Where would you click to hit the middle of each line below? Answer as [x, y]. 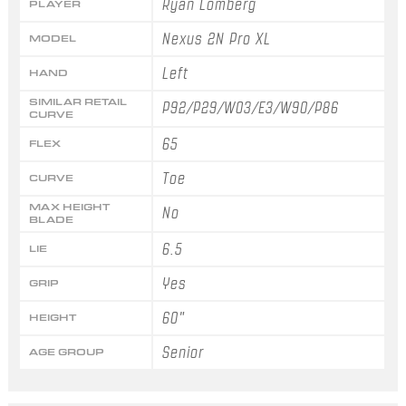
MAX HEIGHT [69, 207]
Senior [184, 352]
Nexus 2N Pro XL [217, 39]
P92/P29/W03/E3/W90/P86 [251, 107]
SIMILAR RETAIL [77, 101]
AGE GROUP [66, 352]
